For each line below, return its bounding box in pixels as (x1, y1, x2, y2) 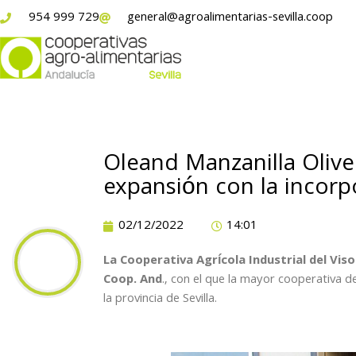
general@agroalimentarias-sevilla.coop (127, 7, 333, 29)
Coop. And (103, 269, 162, 291)
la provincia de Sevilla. (103, 288, 217, 310)
